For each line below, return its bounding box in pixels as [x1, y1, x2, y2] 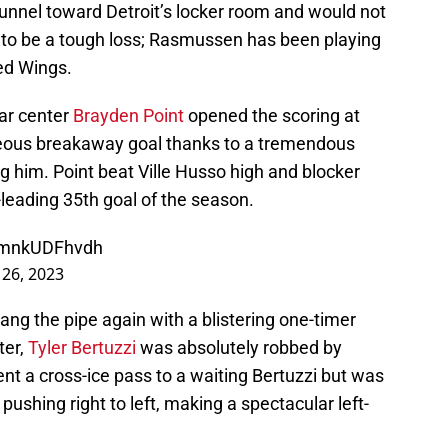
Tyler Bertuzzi [28, 337, 136, 359]
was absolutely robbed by [136, 337, 342, 359]
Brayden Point [69, 105, 184, 127]
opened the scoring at [184, 105, 360, 127]
